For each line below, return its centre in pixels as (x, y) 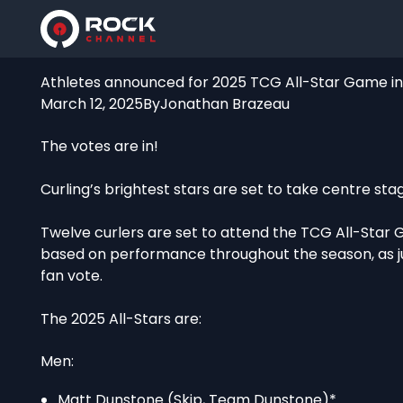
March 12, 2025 (92, 103)
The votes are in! (100, 147)
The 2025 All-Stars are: (121, 318)
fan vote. (72, 276)
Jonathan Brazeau (225, 103)
